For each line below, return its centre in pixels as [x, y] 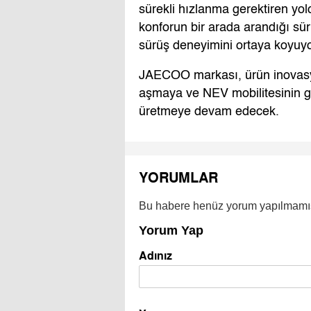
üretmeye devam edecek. [209, 112]
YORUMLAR [178, 177]
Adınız [155, 255]
